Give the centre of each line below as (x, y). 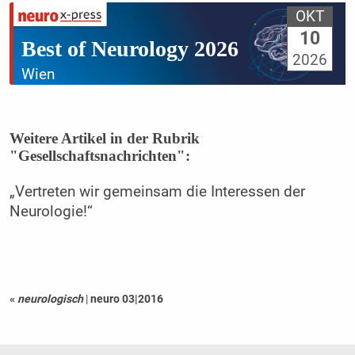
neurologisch (50, 299)
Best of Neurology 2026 (130, 48)
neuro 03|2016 (126, 299)
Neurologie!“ (51, 211)
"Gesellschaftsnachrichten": (99, 155)
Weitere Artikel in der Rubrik (104, 138)
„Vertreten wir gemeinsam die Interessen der (157, 191)
